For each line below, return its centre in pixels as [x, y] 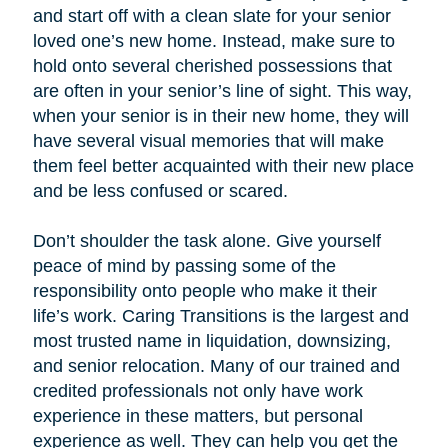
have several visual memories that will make [208, 141]
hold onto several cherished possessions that [212, 66]
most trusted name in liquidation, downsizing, [211, 341]
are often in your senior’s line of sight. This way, [222, 91]
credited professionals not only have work [197, 391]
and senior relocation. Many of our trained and [216, 366]
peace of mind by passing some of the [184, 266]
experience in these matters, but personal [197, 416]
